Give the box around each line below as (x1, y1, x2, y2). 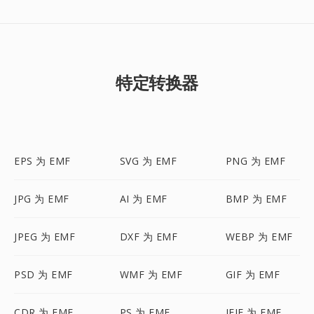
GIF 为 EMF (225, 268, 280, 281)
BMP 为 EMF (225, 192, 287, 205)
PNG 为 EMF (225, 154, 286, 168)
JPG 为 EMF (14, 192, 69, 205)
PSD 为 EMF (14, 268, 73, 281)
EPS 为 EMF (14, 154, 71, 168)
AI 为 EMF (119, 192, 168, 205)
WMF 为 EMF (119, 268, 183, 281)
